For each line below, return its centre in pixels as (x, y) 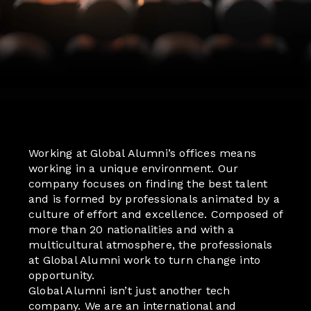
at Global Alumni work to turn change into (145, 260)
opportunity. (62, 276)
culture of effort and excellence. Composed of (156, 215)
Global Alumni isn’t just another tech (129, 291)
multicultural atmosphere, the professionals (151, 245)
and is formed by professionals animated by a (154, 199)
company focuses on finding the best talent (148, 184)
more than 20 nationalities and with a (132, 230)
